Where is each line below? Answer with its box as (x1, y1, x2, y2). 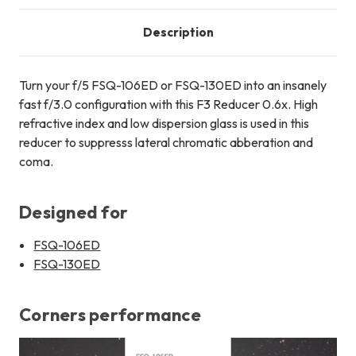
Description (142, 25, 214, 41)
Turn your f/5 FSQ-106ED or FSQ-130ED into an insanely (19, 77, 327, 94)
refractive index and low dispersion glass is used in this (19, 115, 309, 132)
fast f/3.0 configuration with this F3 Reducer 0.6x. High (19, 96, 318, 113)
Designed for (19, 201, 128, 224)
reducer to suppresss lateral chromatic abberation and (19, 134, 313, 151)
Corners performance (19, 304, 201, 327)
